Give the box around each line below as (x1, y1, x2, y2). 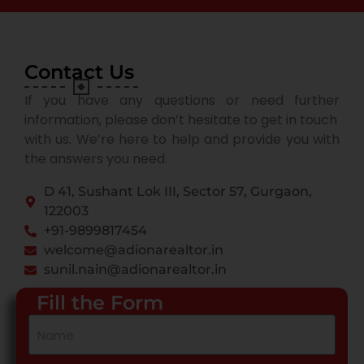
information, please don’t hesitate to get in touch (24, 110, 337, 130)
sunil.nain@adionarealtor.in (43, 262, 227, 278)
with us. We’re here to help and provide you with (24, 130, 340, 149)
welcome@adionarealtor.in (43, 242, 223, 258)
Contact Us (24, 60, 134, 84)
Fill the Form (37, 291, 163, 315)
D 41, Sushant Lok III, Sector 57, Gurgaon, (43, 184, 312, 200)
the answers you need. (24, 149, 167, 169)
